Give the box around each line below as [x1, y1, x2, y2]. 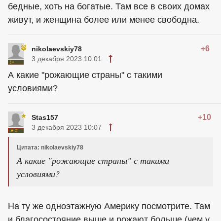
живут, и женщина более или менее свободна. [8, 15, 199, 25]
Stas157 [32, 113, 58, 122]
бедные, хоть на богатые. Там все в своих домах [8, 1, 210, 12]
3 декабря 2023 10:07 [32, 123, 102, 132]
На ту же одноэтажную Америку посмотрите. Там [8, 201, 210, 212]
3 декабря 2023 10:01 [32, 55, 102, 63]
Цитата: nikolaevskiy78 [17, 144, 83, 151]
